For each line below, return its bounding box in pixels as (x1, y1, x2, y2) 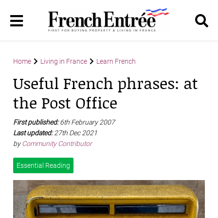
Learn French (96, 57, 136, 66)
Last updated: (13, 129, 54, 137)
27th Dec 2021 (54, 129, 97, 137)
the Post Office (13, 91, 117, 114)
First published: (13, 118, 60, 127)
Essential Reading (17, 162, 70, 170)
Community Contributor (22, 140, 93, 148)
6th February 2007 (60, 118, 115, 127)
